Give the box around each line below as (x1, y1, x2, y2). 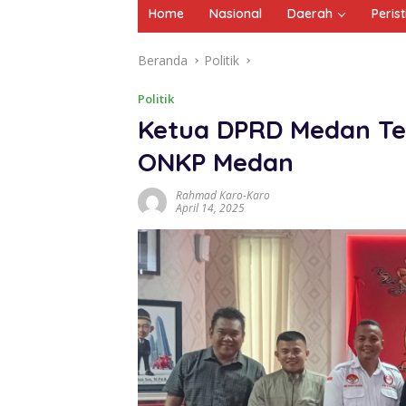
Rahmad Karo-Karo (176, 187, 270, 203)
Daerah (287, 5, 333, 22)
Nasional (209, 5, 262, 22)
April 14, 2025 (176, 199, 245, 216)
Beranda (138, 51, 188, 69)
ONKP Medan (138, 145, 294, 178)
